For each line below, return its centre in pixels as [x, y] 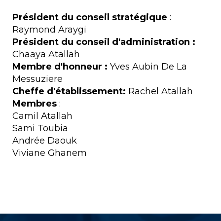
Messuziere [37, 79]
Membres [36, 104]
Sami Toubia [40, 128]
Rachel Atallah [159, 91]
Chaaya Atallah [46, 54]
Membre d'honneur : [60, 67]
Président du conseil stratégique [91, 17]
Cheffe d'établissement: [69, 91]
